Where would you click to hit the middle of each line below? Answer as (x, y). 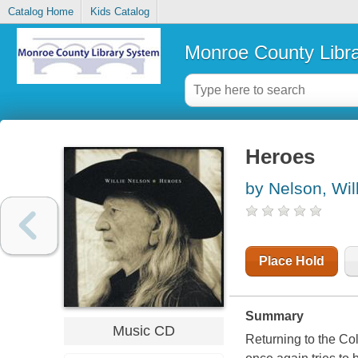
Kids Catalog (119, 12)
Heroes (280, 157)
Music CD (143, 330)
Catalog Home (40, 12)
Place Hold (291, 261)
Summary (274, 316)
